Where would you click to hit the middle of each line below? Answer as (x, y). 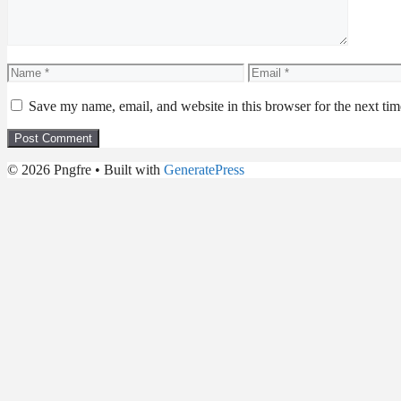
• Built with (128, 169)
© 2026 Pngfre (49, 169)
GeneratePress (204, 169)
